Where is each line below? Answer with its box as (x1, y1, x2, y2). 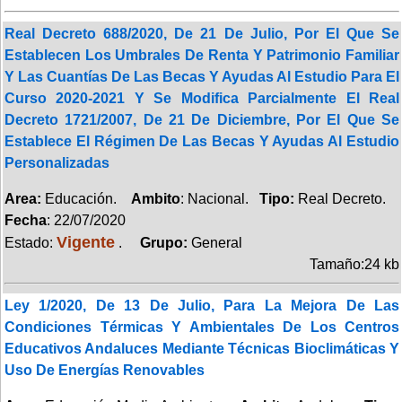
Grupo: (126, 234, 191, 250)
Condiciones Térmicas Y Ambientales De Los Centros (4, 319, 399, 335)
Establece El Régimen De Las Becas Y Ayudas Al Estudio (4, 133, 399, 149)
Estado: (4, 234, 57, 250)
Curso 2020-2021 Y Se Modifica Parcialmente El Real (4, 90, 399, 106)
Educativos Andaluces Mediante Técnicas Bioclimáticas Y (4, 340, 399, 356)
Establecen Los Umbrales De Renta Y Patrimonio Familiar (4, 47, 399, 63)
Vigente (57, 232, 115, 251)
